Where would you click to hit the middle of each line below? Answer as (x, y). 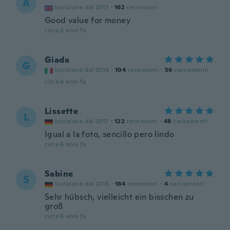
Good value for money (88, 20)
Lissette (62, 111)
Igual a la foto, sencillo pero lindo (110, 134)
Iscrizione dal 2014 (82, 70)
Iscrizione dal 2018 (82, 184)
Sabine (59, 174)
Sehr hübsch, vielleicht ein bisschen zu (119, 197)
